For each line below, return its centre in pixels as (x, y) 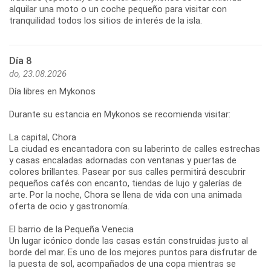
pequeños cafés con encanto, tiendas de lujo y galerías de (126, 184)
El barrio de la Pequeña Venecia (71, 230)
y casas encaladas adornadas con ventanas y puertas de (123, 161)
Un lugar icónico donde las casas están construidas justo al (129, 241)
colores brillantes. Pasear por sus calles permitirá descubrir (127, 172)
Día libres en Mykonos (52, 92)
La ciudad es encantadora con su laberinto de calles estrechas (135, 149)
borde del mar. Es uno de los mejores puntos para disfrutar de (133, 253)
